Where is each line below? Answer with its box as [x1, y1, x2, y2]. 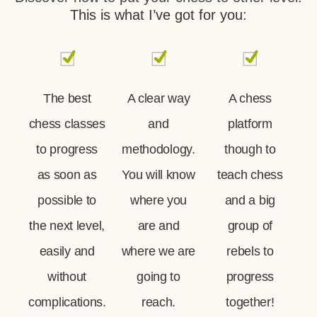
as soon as [37, 168, 97, 183]
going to [137, 270, 180, 284]
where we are [121, 244, 196, 259]
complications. [28, 295, 106, 310]
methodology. [122, 142, 195, 157]
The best [42, 91, 91, 106]
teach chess [217, 168, 283, 183]
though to [224, 142, 276, 157]
